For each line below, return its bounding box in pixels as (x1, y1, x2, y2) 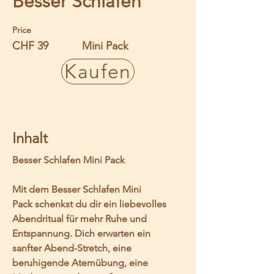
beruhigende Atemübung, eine (12, 257, 150, 268)
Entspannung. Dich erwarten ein (12, 228, 153, 239)
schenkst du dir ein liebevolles (32, 198, 169, 210)
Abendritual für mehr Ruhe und (12, 213, 149, 224)
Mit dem (12, 183, 51, 195)
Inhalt (12, 129, 48, 147)
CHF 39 (12, 39, 48, 53)
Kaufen (64, 60, 131, 83)
